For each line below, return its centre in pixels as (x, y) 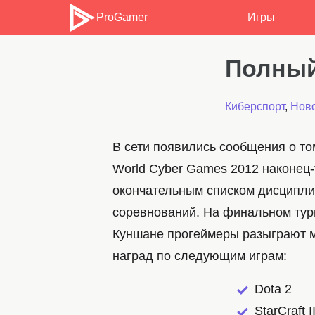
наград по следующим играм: (200, 256)
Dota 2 (273, 289)
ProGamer (122, 17)
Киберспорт (255, 107)
